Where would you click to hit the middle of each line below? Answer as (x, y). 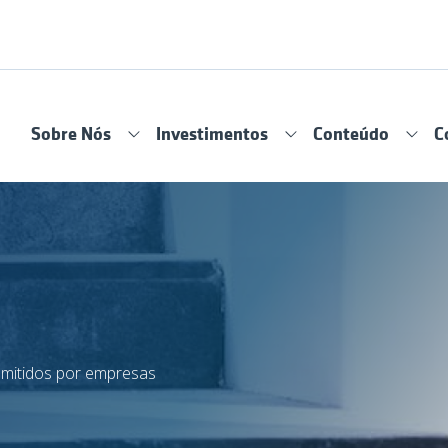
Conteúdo (351, 133)
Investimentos (212, 133)
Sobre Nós (71, 133)
